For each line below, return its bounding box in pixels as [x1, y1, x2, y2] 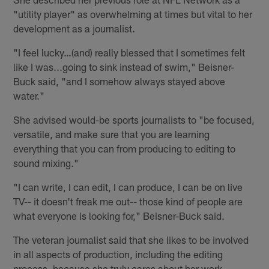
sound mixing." [13, 157, 79, 169]
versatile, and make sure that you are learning [13, 128, 210, 141]
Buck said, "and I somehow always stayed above [13, 75, 226, 88]
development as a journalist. [13, 22, 136, 35]
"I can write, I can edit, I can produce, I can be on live [13, 181, 243, 193]
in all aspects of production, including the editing [13, 248, 223, 261]
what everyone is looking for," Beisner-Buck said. [13, 210, 225, 222]
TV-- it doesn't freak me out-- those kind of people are [13, 195, 243, 208]
